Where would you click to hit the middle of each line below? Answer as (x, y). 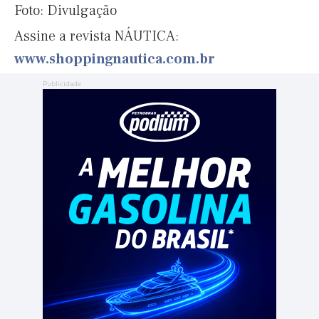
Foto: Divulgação (66, 11)
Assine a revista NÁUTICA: (96, 36)
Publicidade (62, 84)
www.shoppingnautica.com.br (115, 59)
